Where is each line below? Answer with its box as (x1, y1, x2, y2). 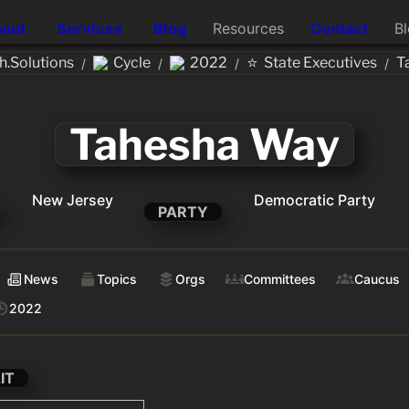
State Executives (264, 54, 377, 71)
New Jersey (32, 191, 114, 209)
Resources (212, 18, 284, 37)
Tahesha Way (69, 119, 340, 170)
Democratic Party (254, 191, 376, 209)
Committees (244, 271, 316, 288)
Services (57, 18, 123, 37)
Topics (97, 271, 137, 288)
